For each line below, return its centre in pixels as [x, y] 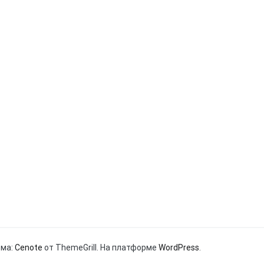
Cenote [29, 247]
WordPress [179, 247]
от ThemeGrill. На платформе [100, 247]
